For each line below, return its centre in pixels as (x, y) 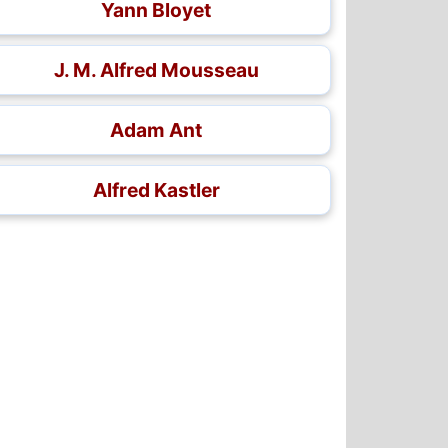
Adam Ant (156, 130)
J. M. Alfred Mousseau (156, 70)
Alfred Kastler (156, 190)
